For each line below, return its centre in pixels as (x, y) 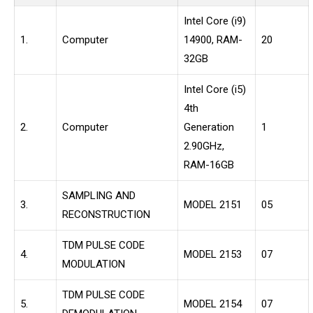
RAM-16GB (209, 165)
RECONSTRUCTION (106, 215)
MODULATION (94, 264)
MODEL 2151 (213, 205)
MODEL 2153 (213, 255)
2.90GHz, (204, 146)
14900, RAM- (213, 40)
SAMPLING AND (99, 196)
